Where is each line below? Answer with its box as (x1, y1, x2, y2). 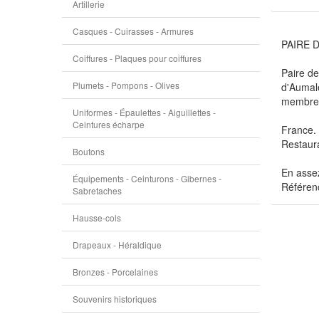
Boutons (73, 145, 105, 157)
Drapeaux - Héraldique (73, 239, 162, 251)
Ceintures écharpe (73, 118, 145, 130)
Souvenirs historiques (73, 293, 157, 305)
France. (281, 122, 316, 137)
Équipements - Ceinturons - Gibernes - (73, 172, 221, 184)
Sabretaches (73, 184, 122, 197)
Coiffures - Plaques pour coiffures (73, 52, 202, 64)
